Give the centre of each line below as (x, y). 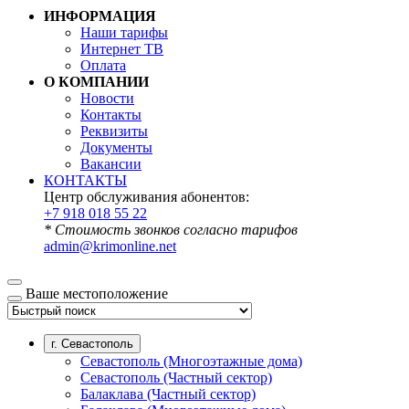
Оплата (103, 65)
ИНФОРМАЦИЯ (100, 16)
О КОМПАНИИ (96, 82)
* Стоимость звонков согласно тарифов (171, 230)
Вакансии (111, 164)
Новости (107, 98)
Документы (116, 147)
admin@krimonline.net (110, 246)
